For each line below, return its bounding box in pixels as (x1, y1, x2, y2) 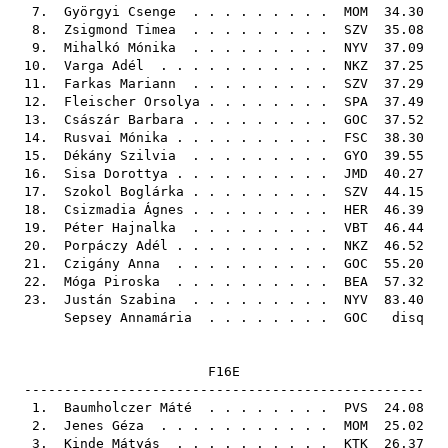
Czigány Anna (64, 256, 160, 271)
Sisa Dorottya (64, 166, 168, 181)
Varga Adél (64, 58, 144, 73)
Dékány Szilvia (64, 148, 176, 163)
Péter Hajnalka (64, 220, 176, 235)
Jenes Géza (64, 418, 144, 433)
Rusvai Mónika (64, 130, 168, 145)
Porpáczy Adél (64, 238, 168, 253)
